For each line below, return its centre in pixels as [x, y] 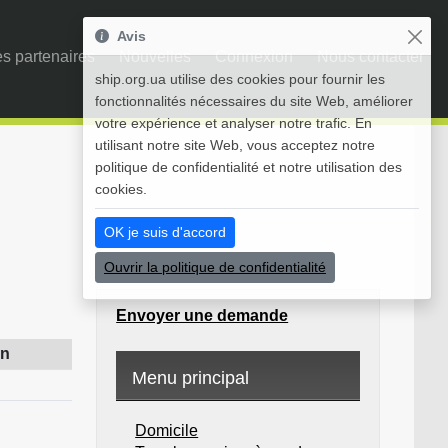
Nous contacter [370, 56]
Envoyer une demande [202, 315]
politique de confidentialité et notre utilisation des [248, 167]
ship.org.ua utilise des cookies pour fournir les [240, 79]
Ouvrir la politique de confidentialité [215, 267]
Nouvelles [155, 56]
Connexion [254, 56]
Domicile [167, 430]
